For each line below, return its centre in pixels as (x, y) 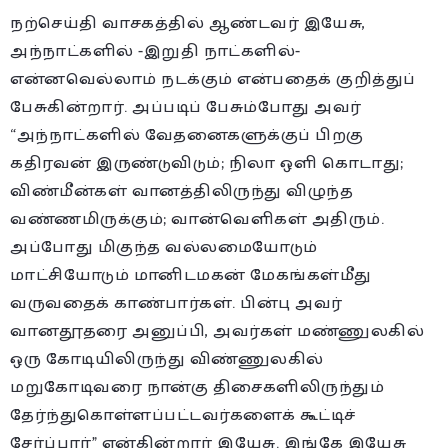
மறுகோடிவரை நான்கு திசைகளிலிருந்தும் (197, 387)
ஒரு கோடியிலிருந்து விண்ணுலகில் (167, 359)
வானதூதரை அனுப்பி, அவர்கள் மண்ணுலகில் (217, 331)
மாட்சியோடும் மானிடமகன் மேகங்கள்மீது (191, 275)
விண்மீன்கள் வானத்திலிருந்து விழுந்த (181, 191)
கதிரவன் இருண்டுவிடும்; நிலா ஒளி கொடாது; (207, 163)
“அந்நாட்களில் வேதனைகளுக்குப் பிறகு (187, 135)
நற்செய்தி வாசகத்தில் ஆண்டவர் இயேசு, (188, 23)
